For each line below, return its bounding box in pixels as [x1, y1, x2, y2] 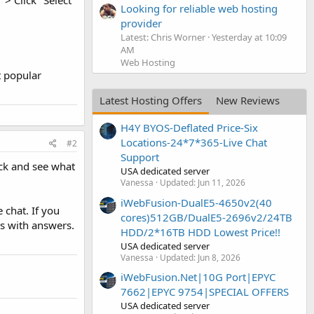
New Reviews [216, 93, 280, 107]
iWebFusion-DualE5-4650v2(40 [121, 195, 272, 210]
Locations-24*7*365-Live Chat [121, 135, 267, 150]
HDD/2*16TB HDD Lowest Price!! [121, 224, 280, 239]
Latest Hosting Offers [100, 93, 202, 107]
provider [121, 15, 162, 30]
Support [121, 150, 159, 165]
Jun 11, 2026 [198, 177, 245, 189]
